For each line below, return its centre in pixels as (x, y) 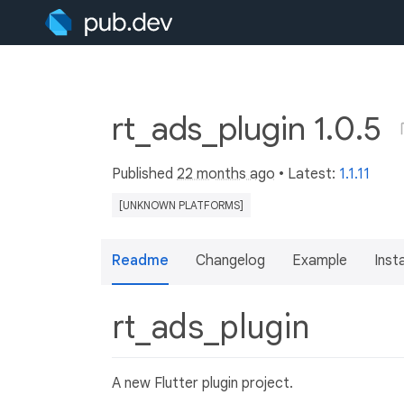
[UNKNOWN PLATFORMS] (181, 205)
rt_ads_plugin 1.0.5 (250, 129)
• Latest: (307, 174)
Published (144, 174)
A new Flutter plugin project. (202, 383)
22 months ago (226, 174)
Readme (140, 261)
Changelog (230, 261)
